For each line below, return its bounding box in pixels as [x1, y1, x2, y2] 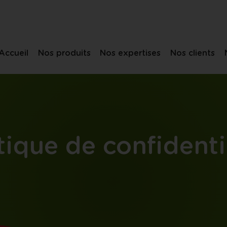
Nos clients [170, 49, 215, 57]
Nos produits [37, 49, 91, 57]
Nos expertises [100, 49, 161, 57]
